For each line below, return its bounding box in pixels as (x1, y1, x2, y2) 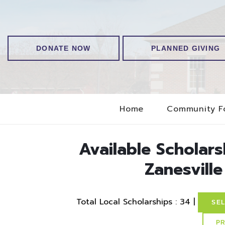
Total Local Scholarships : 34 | (76, 196, 198, 208)
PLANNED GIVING (151, 44, 220, 53)
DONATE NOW (36, 44, 91, 53)
